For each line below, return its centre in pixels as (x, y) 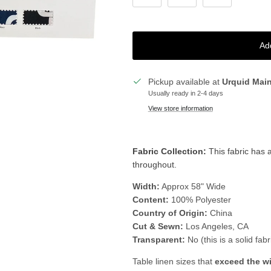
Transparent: (158, 239)
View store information (180, 108)
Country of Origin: (170, 213)
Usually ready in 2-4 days (185, 93)
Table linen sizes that (172, 261)
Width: (146, 186)
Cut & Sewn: (158, 226)
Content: (150, 199)
